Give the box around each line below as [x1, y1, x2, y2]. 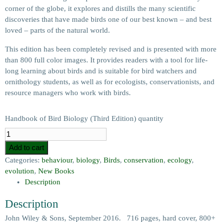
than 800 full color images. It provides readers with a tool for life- [5, 56, 208, 64]
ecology [167, 156, 192, 164]
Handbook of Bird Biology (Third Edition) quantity [5, 114, 164, 122]
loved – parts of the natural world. [5, 26, 110, 34]
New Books [38, 167, 74, 175]
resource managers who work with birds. [5, 89, 131, 97]
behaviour [42, 156, 72, 164]
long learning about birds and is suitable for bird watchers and [5, 67, 197, 75]
